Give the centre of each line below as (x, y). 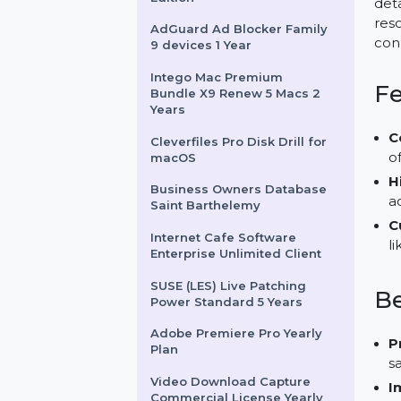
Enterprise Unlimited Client (253, 333)
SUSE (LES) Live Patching (245, 367)
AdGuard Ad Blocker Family (257, 91)
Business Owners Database (256, 264)
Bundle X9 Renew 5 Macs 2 (253, 160)
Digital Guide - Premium (245, 40)
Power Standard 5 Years (243, 384)
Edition (185, 57)
